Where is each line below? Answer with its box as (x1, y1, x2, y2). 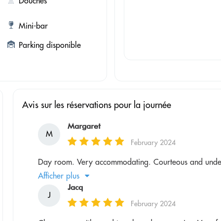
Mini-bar (18, 21, 48, 31)
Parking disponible (18, 40, 81, 50)
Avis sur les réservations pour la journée (22, 99, 172, 111)
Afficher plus (38, 171, 80, 181)
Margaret (68, 121, 101, 131)
